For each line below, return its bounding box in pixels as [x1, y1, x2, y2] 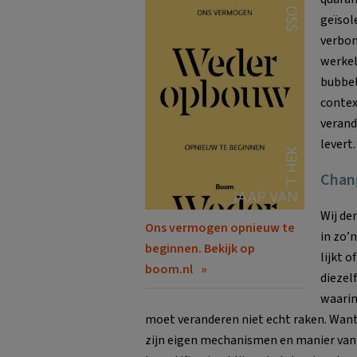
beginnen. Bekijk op [145, 240, 255, 258]
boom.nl [145, 261, 193, 279]
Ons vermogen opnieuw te [145, 219, 295, 237]
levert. [320, 135, 355, 153]
